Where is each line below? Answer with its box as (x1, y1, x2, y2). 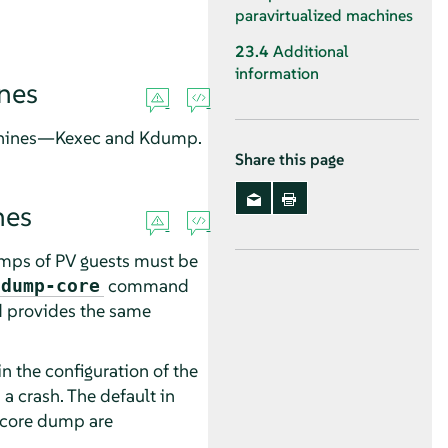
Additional (273, 41, 349, 63)
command (103, 273, 189, 297)
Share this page (235, 150, 344, 170)
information (235, 63, 319, 85)
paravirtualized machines (235, 4, 413, 26)
